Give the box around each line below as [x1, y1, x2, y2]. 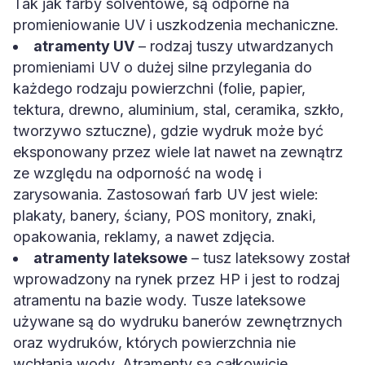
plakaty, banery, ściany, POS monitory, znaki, [13, 207, 316, 224]
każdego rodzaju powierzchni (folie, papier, [13, 80, 306, 97]
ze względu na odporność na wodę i [13, 165, 262, 182]
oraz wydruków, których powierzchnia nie [13, 334, 296, 351]
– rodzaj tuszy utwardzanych [134, 37, 333, 55]
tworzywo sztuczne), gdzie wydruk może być [13, 122, 323, 139]
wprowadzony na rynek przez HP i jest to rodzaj [13, 270, 340, 288]
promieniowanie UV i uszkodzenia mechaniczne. [13, 16, 339, 33]
